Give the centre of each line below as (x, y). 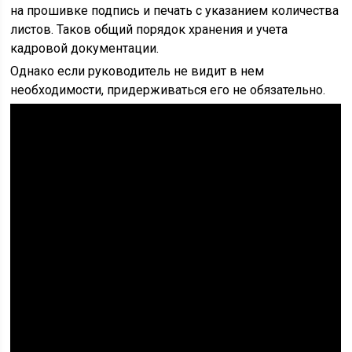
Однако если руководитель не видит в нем (137, 71)
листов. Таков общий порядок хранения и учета (149, 29)
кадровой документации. (85, 48)
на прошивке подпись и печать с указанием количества (175, 11)
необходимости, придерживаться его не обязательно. (168, 90)
